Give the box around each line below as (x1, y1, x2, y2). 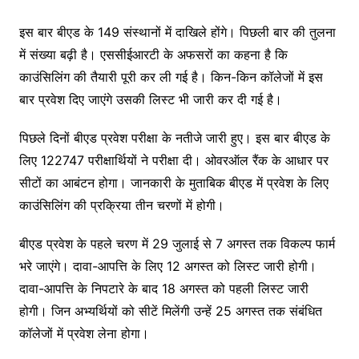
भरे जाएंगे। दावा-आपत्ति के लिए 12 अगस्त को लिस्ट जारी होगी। (18, 258, 317, 275)
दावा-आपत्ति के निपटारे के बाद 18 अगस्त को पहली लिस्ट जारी (18, 280, 309, 297)
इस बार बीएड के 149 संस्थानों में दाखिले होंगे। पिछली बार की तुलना (18, 24, 336, 41)
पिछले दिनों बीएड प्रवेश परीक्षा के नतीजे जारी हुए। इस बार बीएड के (18, 130, 330, 147)
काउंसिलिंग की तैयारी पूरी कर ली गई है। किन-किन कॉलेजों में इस (18, 69, 323, 86)
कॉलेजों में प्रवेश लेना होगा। (18, 325, 149, 342)
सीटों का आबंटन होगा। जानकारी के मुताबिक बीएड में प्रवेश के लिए (18, 175, 329, 192)
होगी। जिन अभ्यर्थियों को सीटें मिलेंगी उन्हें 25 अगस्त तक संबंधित (18, 303, 322, 320)
